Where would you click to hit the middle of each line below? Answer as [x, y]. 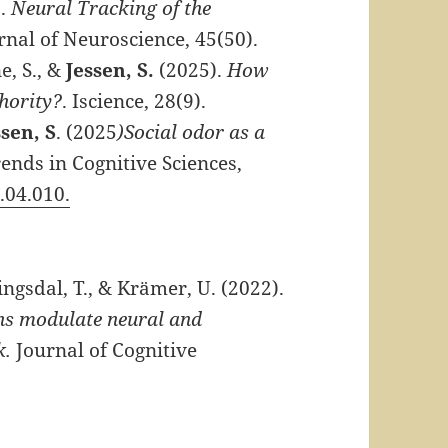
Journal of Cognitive [107, 350]
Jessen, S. [110, 70]
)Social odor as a [191, 132]
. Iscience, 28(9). [134, 101]
